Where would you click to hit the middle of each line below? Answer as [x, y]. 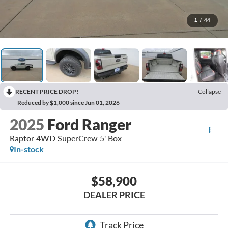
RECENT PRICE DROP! [47, 92]
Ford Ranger [89, 124]
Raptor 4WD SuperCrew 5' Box [65, 138]
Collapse [209, 92]
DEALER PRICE [114, 195]
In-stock [28, 149]
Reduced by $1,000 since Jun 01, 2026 [68, 103]
